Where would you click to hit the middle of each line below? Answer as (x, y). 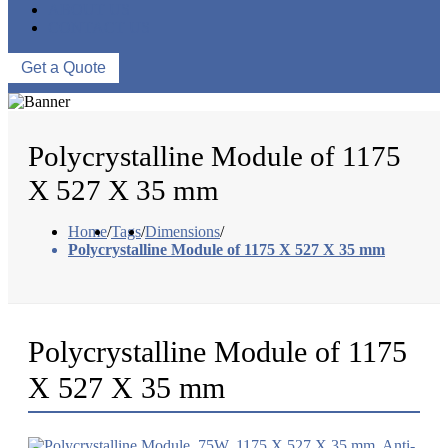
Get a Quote (63, 68)
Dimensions (182, 232)
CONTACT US (99, 28)
